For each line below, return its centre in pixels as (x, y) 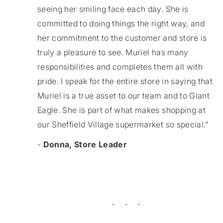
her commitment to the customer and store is (122, 38)
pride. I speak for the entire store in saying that (125, 81)
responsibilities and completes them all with (120, 66)
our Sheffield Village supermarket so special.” (123, 124)
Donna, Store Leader (85, 144)
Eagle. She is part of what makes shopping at (121, 110)
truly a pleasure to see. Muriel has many (113, 52)
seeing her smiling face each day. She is (113, 9)
